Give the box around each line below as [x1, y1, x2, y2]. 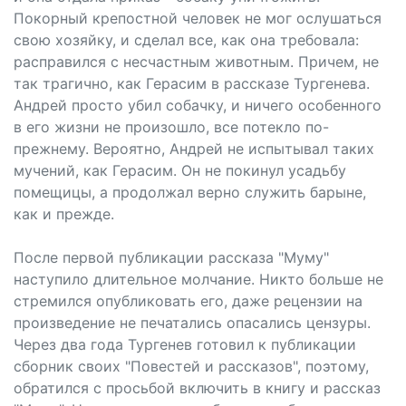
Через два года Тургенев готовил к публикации [14, 335, 356, 353]
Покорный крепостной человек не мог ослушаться [14, 9, 382, 27]
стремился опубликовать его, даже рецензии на [14, 292, 362, 310]
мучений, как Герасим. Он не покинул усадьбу [14, 161, 346, 179]
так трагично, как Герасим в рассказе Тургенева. [14, 74, 370, 92]
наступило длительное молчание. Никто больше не [14, 270, 383, 288]
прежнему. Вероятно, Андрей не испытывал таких [14, 140, 374, 158]
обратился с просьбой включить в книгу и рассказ [14, 379, 381, 397]
